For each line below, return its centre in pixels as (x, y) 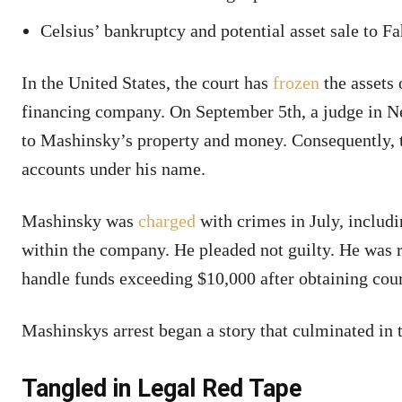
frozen (296, 82)
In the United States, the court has (147, 82)
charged (165, 220)
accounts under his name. (114, 168)
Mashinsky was (78, 220)
